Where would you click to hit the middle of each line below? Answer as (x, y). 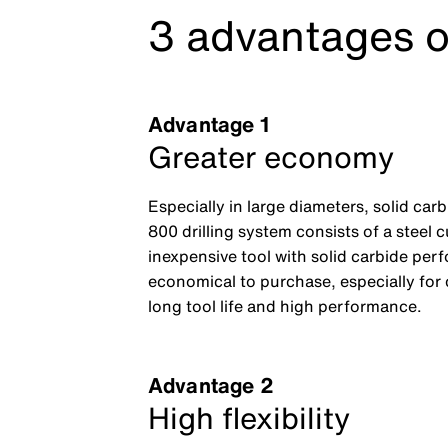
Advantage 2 (211, 386)
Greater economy (270, 157)
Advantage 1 (209, 125)
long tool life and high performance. (284, 306)
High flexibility (248, 418)
